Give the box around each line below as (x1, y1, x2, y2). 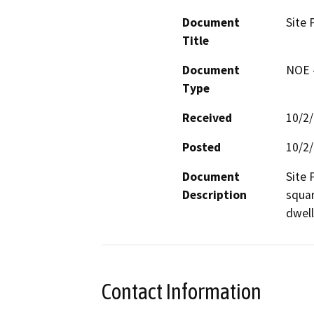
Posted (182, 139, 221, 155)
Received (182, 109, 232, 125)
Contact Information (102, 278, 261, 304)
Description (182, 186, 247, 203)
